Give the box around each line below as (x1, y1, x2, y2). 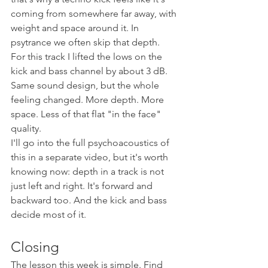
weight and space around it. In (11, 22, 141, 33)
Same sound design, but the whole (11, 79, 162, 91)
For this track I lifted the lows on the (11, 50, 165, 62)
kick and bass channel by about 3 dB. (11, 65, 170, 77)
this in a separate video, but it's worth (11, 151, 170, 163)
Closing (11, 237, 59, 255)
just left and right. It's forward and (11, 179, 155, 191)
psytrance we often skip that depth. (11, 36, 160, 48)
